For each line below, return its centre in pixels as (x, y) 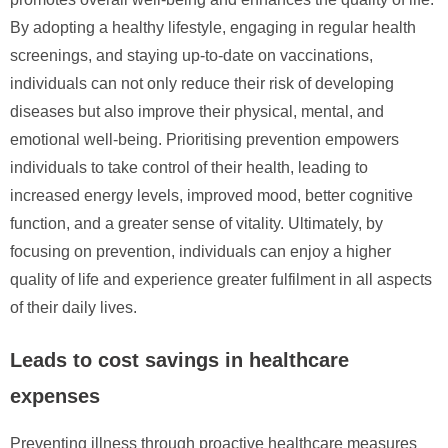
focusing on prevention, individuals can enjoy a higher (200, 251)
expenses (55, 395)
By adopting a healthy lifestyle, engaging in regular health (213, 27)
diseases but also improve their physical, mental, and (197, 111)
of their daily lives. (73, 307)
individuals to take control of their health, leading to (189, 167)
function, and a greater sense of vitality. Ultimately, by (196, 223)
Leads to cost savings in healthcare (179, 359)
